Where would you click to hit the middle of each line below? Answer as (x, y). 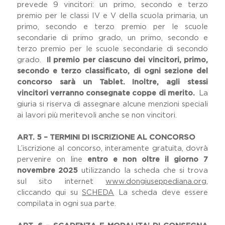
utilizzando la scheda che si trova (143, 171)
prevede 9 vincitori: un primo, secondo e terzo (113, 5)
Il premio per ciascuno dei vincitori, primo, (127, 60)
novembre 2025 (47, 171)
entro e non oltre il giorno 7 (148, 159)
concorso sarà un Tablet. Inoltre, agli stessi (113, 82)
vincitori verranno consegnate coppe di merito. (107, 93)
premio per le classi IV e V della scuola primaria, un (113, 16)
